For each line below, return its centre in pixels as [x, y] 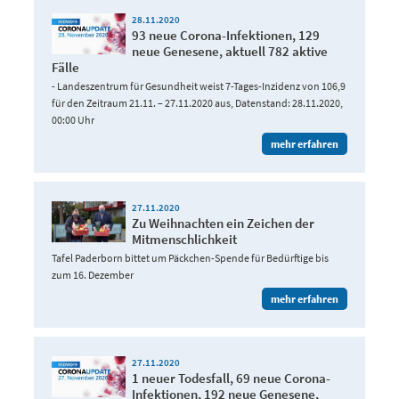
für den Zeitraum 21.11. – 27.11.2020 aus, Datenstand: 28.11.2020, [197, 102]
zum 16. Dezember [92, 274]
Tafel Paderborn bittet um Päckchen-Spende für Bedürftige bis [190, 257]
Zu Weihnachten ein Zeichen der [223, 223]
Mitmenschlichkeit [184, 239]
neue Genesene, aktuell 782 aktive [229, 51]
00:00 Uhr [73, 119]
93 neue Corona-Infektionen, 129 [225, 35]
